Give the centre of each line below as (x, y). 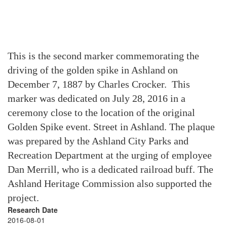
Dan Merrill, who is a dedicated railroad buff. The (110, 169)
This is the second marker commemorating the (103, 56)
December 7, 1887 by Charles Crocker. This (99, 84)
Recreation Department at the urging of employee (110, 155)
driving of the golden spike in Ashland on (93, 70)
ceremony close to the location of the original (101, 112)
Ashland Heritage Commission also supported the (110, 183)
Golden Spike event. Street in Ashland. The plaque (111, 127)
